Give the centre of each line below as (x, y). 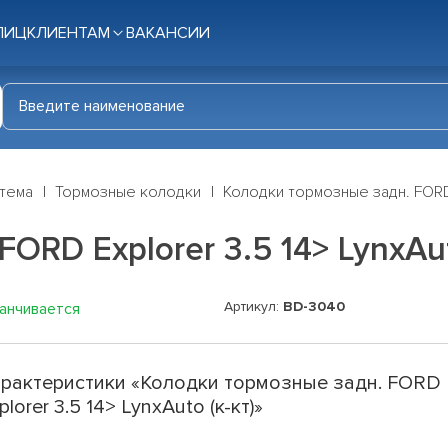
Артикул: (253, 307)
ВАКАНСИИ (168, 33)
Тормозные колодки (128, 192)
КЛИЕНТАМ (68, 33)
